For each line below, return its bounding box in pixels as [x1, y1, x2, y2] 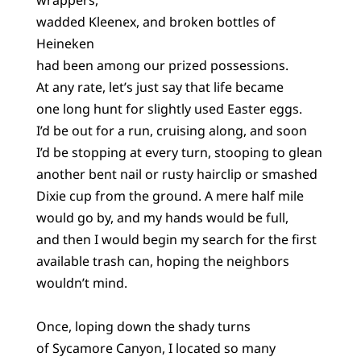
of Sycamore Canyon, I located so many [35, 338, 276, 357]
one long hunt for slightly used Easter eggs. [35, 99, 302, 118]
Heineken [35, 34, 94, 52]
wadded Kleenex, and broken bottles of [35, 12, 276, 31]
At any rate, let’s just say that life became [35, 77, 284, 96]
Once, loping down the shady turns [35, 317, 251, 335]
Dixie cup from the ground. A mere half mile [35, 186, 304, 205]
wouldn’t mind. [35, 273, 127, 292]
